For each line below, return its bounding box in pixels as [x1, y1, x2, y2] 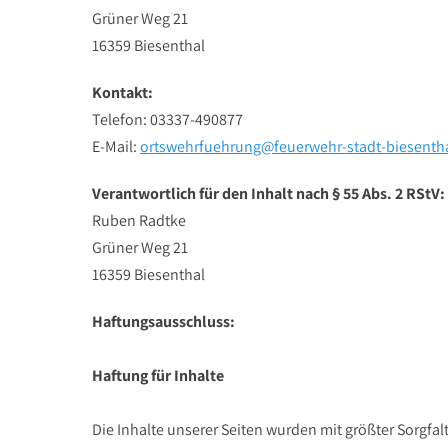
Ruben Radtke [92, 210, 186, 231]
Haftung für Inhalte [92, 365, 224, 386]
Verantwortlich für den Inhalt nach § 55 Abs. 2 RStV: [92, 183, 445, 204]
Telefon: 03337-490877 [92, 109, 243, 130]
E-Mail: [92, 136, 140, 157]
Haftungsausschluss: [92, 311, 235, 332]
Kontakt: [92, 82, 153, 103]
